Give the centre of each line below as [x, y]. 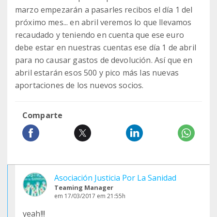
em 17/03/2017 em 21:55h [90, 196]
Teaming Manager [84, 187]
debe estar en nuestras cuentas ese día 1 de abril [106, 47]
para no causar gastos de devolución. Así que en [104, 60]
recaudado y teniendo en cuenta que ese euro [100, 35]
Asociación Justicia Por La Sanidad [115, 178]
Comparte [43, 115]
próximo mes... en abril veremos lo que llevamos [103, 22]
